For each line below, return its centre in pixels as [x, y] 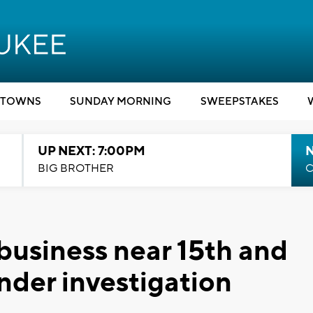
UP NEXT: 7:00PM [91, 151]
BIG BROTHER [75, 168]
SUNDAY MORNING [121, 102]
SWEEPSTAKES [239, 102]
